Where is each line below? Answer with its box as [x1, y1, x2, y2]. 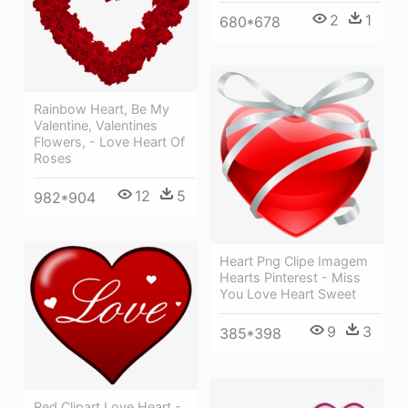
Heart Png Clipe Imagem [219, 253, 368, 270]
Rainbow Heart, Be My [34, 101, 169, 117]
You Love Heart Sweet [219, 286, 356, 302]
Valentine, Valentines [34, 117, 158, 134]
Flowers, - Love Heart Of [34, 134, 185, 150]
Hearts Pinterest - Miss [219, 270, 361, 286]
